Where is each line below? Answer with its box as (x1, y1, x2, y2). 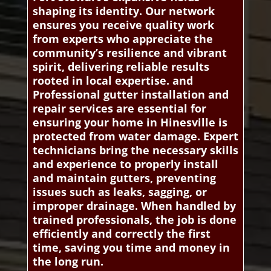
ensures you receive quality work (32, 18, 214, 33)
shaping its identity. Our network (32, 4, 215, 19)
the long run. (32, 254, 103, 269)
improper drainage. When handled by (32, 198, 236, 214)
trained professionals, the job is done (32, 212, 237, 227)
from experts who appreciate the (32, 31, 213, 47)
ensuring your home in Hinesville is (32, 115, 227, 130)
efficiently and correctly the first (32, 226, 211, 241)
